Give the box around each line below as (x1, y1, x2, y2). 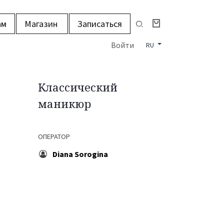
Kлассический (38, 79, 117, 94)
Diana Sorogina (52, 149, 108, 159)
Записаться (77, 17, 122, 29)
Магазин (24, 17, 59, 29)
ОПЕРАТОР (38, 132, 70, 141)
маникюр (38, 96, 91, 111)
